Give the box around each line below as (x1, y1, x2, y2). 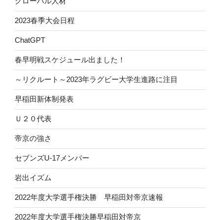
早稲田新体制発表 (15, 95, 74, 104)
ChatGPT (15, 36, 45, 45)
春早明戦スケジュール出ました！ (15, 55, 125, 64)
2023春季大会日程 (15, 16, 75, 25)
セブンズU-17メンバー (15, 154, 89, 163)
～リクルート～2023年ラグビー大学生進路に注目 (15, 75, 178, 84)
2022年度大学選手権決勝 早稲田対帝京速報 (15, 193, 163, 202)
